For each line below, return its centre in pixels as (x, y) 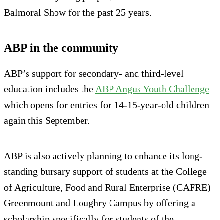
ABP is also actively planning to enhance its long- (103, 156)
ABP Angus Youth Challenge (152, 89)
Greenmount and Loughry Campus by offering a (100, 203)
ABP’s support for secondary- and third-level (94, 73)
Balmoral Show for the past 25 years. (78, 13)
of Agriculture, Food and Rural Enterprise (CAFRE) (107, 187)
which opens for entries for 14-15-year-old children (107, 105)
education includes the (50, 89)
